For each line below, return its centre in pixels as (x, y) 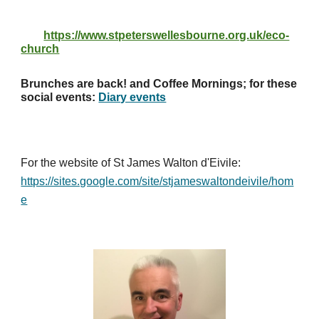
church (40, 49)
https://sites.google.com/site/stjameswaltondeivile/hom (157, 181)
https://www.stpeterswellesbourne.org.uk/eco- (167, 35)
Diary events (132, 97)
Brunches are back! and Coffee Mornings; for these (159, 84)
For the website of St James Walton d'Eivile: (131, 163)
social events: (60, 97)
